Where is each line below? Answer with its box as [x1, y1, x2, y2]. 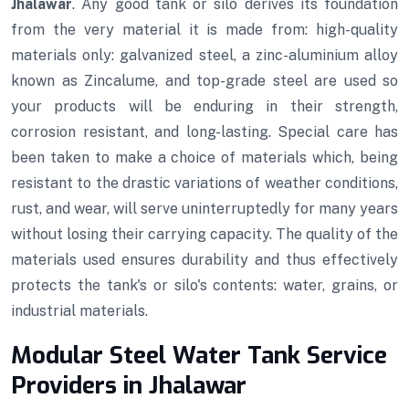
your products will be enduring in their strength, [11, 98, 398, 116]
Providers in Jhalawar [11, 370, 246, 403]
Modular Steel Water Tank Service [11, 340, 387, 372]
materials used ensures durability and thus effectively [11, 251, 398, 269]
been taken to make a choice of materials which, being [11, 149, 398, 167]
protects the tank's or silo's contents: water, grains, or [11, 277, 398, 295]
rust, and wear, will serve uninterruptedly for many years [11, 200, 398, 218]
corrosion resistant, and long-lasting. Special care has [11, 123, 398, 142]
